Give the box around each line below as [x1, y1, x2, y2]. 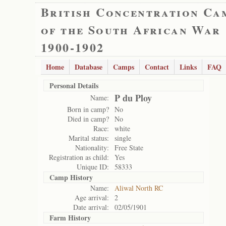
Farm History [49, 212, 91, 223]
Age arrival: [75, 193, 109, 202]
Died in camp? [68, 114, 109, 124]
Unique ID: [77, 162, 109, 172]
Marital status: [69, 133, 109, 143]
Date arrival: [73, 202, 109, 212]
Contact [145, 62, 169, 72]
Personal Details [49, 80, 98, 91]
